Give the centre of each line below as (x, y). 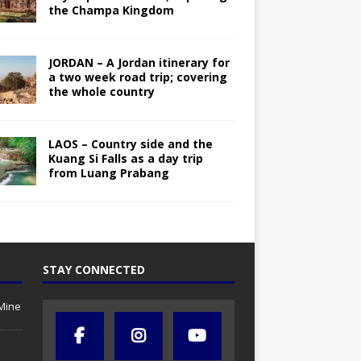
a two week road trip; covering (137, 77)
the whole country (101, 92)
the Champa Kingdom (111, 10)
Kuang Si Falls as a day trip (125, 159)
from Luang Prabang (108, 173)
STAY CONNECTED (93, 270)
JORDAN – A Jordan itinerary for (139, 63)
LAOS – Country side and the (130, 144)
